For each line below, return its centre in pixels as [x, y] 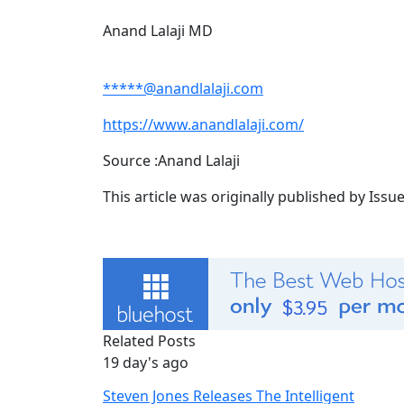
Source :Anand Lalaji [171, 160]
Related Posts [149, 340]
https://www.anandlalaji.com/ [203, 124]
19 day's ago [146, 362]
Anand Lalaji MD [158, 30]
